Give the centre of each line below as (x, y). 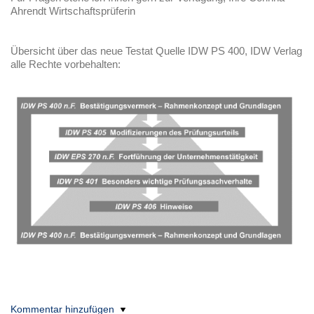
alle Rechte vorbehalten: (66, 64)
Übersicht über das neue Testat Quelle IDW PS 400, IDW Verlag (156, 51)
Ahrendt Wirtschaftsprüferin (73, 11)
